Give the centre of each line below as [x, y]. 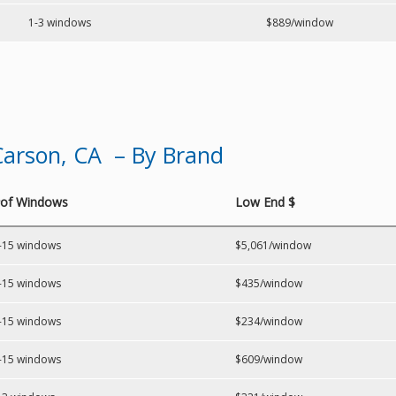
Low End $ [265, 202]
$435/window [269, 283]
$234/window [269, 321]
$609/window [269, 359]
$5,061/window [273, 245]
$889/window [300, 23]
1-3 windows [60, 23]
